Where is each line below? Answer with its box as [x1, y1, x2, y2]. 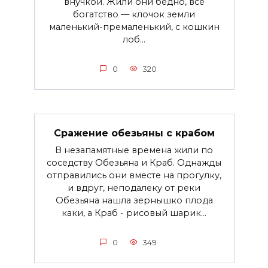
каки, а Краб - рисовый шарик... [62, 207, 206, 218]
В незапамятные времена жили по [55, 144, 213, 156]
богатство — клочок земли [73, 8, 195, 20]
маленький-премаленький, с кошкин [48, 21, 220, 32]
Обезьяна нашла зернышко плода [55, 194, 213, 206]
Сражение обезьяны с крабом [53, 127, 215, 139]
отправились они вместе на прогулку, [47, 169, 221, 181]
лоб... [123, 33, 145, 45]
